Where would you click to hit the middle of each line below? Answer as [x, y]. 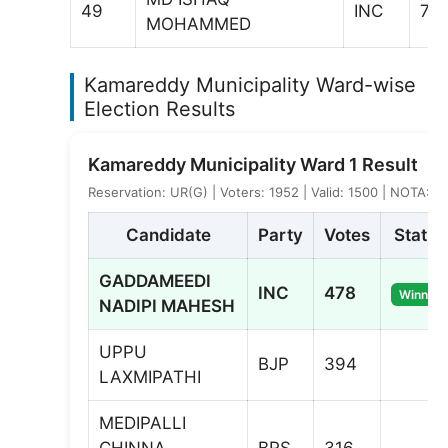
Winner [419, 294]
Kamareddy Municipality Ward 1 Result [253, 164]
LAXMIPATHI [150, 377]
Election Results [159, 109]
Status [419, 235]
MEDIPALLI [142, 423]
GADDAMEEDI [155, 281]
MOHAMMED [198, 23]
